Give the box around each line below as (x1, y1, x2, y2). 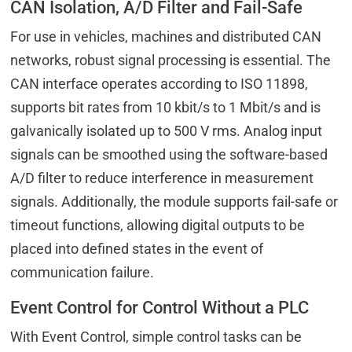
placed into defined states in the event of (10, 240, 264, 258)
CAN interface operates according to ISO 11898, (10, 75, 309, 93)
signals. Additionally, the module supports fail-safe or (10, 193, 339, 211)
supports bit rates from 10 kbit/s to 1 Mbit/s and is (10, 99, 321, 116)
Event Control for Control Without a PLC (10, 298, 310, 318)
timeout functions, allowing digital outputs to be (10, 217, 306, 234)
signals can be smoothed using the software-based (10, 146, 328, 163)
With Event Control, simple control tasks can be (10, 328, 302, 346)
